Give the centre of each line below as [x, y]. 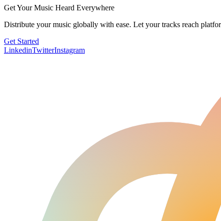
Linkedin [18, 50]
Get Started [21, 41]
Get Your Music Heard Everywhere [59, 7]
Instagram [70, 50]
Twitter [43, 50]
